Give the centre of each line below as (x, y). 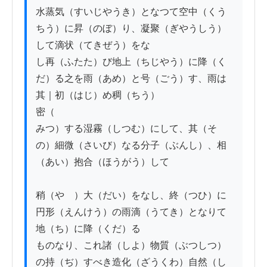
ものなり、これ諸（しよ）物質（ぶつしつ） (131, 246)
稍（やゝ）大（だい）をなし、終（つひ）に (131, 195)
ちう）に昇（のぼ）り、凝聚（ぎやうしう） (131, 29)
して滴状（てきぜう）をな (93, 45)
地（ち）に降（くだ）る (88, 229)
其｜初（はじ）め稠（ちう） (98, 95)
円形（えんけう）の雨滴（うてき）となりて (131, 212)
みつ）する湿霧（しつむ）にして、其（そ (126, 129)
